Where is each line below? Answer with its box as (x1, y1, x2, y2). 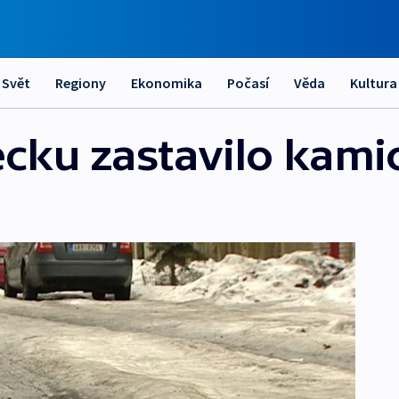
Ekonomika (131, 74, 202, 92)
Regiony (55, 74, 106, 92)
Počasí (227, 74, 269, 92)
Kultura (350, 74, 397, 92)
